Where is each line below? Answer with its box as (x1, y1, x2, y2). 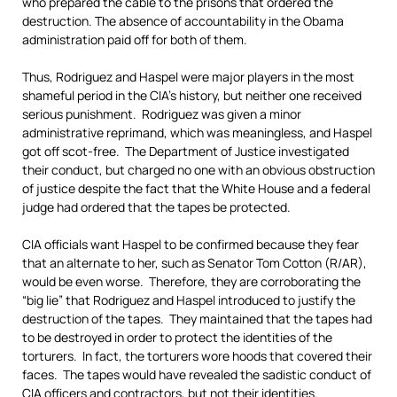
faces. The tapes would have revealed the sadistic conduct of (22, 366, 371, 383)
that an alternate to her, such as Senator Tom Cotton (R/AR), (22, 254, 367, 271)
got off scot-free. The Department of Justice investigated (22, 143, 349, 160)
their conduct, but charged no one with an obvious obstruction (22, 161, 375, 178)
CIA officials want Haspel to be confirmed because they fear (22, 236, 359, 253)
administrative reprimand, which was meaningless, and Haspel (22, 124, 372, 141)
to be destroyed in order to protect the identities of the (22, 329, 332, 346)
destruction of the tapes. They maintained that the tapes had (22, 310, 372, 327)
